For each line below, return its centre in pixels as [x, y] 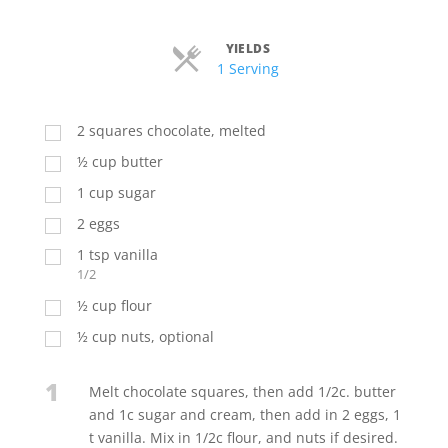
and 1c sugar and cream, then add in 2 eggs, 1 [244, 414]
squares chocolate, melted [177, 130]
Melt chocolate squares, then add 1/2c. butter [242, 391]
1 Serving [247, 68]
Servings [306, 67]
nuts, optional [167, 336]
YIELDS [248, 48]
